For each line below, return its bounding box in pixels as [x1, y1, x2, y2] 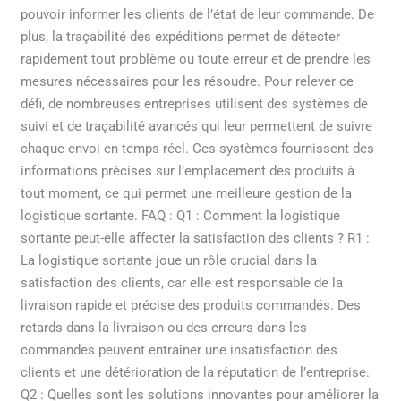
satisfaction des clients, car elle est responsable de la [21, 274, 344, 291]
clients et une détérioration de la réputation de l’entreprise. [21, 363, 371, 380]
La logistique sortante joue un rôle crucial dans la [21, 252, 318, 269]
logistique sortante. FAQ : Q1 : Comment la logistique [21, 207, 341, 224]
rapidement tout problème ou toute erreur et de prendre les [21, 50, 371, 67]
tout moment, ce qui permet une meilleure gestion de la [21, 184, 353, 201]
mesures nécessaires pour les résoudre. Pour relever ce [21, 73, 354, 90]
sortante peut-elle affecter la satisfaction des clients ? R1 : [21, 229, 371, 246]
